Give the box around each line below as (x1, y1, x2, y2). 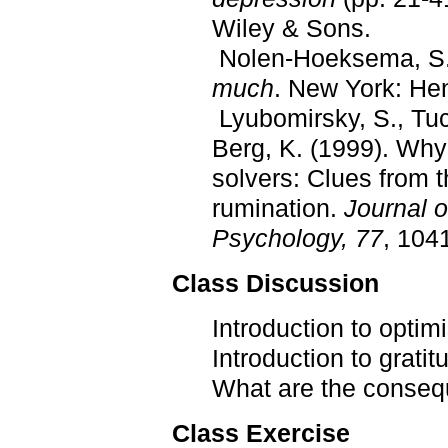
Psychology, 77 (212, 223, 383, 252)
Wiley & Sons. (212, 13, 371, 42)
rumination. (212, 193, 344, 222)
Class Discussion (172, 268, 379, 297)
